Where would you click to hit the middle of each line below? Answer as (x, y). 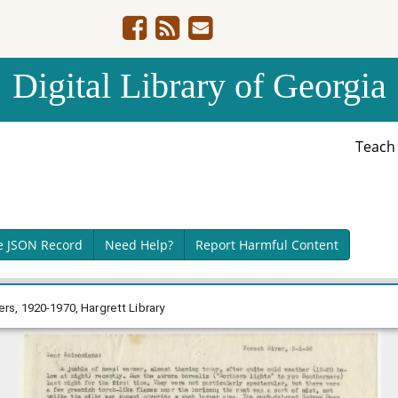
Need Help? (139, 245)
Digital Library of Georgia (199, 86)
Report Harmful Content (267, 245)
